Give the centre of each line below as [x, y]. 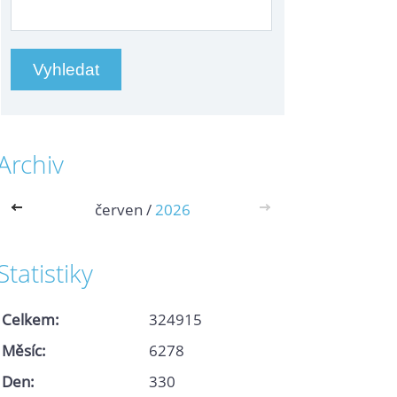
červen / [125, 209]
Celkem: [31, 319]
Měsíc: [24, 350]
